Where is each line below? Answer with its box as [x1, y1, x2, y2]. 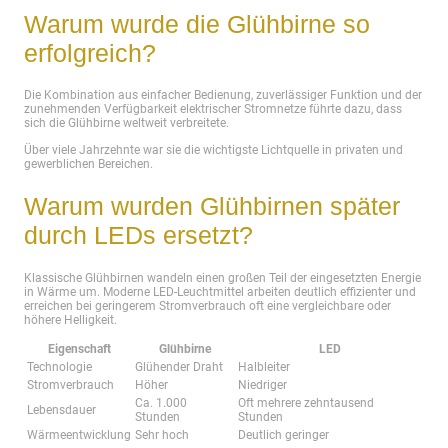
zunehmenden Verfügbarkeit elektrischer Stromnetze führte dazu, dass [24, 102, 402, 117]
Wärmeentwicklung [27, 427, 131, 442]
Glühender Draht [135, 359, 223, 374]
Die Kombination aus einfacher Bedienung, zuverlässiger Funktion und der [24, 88, 422, 103]
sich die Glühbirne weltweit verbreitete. [24, 116, 229, 131]
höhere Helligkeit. [24, 312, 117, 327]
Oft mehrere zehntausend [238, 395, 374, 410]
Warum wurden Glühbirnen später [24, 191, 400, 220]
